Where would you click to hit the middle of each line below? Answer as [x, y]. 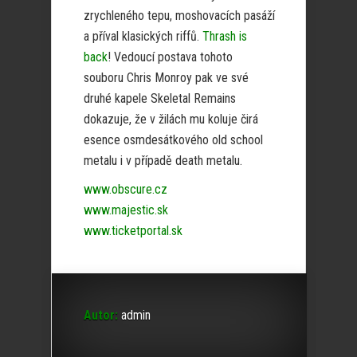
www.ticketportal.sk [133, 230]
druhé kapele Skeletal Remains [160, 98]
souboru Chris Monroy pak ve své [166, 77]
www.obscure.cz [126, 189]
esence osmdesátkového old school [173, 139]
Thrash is [225, 36]
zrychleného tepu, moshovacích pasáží [179, 15]
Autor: [101, 315]
